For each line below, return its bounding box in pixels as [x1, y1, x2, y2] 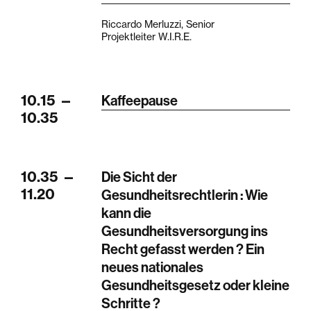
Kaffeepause [101, 92, 178, 109]
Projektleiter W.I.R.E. [101, 31, 195, 43]
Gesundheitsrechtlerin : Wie [101, 186, 269, 203]
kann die [101, 204, 152, 221]
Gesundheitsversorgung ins [101, 222, 269, 239]
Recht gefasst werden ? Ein [101, 240, 265, 258]
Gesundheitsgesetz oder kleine [101, 276, 290, 294]
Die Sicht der [101, 168, 178, 185]
